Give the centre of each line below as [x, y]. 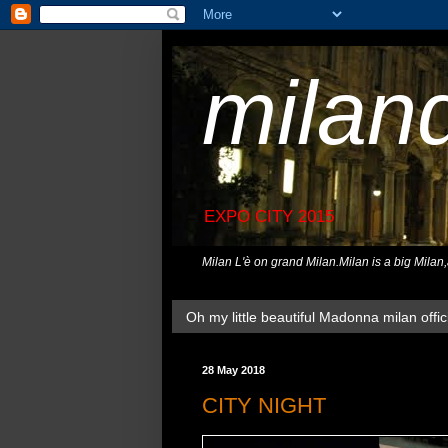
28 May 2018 [233, 370]
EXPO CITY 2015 [269, 217]
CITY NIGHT [264, 405]
